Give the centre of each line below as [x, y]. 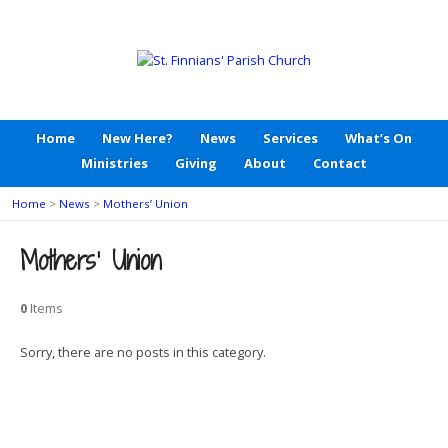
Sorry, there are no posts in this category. [143, 352]
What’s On [378, 138]
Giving [196, 163]
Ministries [114, 163]
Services [290, 138]
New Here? [137, 138]
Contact [340, 163]
